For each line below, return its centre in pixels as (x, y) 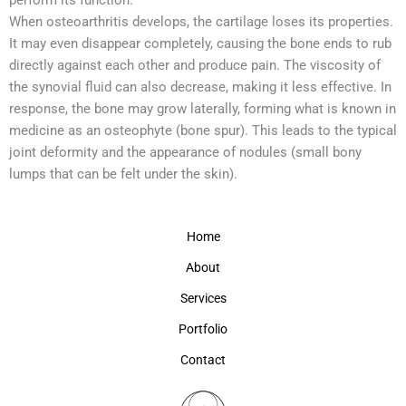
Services (203, 298)
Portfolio (203, 329)
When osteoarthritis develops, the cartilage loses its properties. (201, 22)
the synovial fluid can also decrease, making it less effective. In (200, 87)
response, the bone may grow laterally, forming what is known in (203, 109)
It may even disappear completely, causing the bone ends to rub (200, 43)
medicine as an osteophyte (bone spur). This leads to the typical (203, 130)
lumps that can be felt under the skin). (123, 174)
